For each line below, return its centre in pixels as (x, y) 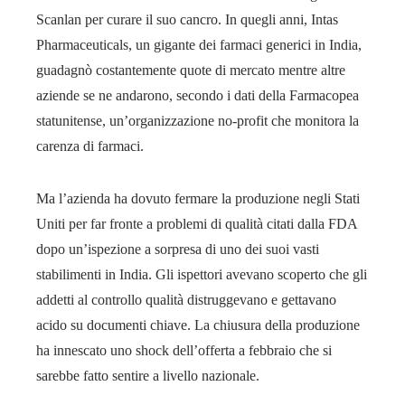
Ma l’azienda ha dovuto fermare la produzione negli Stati (198, 198)
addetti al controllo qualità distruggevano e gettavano (186, 299)
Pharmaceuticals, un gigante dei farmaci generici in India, (199, 44)
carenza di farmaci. (90, 146)
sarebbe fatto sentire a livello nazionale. (148, 375)
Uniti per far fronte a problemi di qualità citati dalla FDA (197, 223)
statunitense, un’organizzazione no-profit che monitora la (198, 120)
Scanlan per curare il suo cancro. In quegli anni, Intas (187, 19)
